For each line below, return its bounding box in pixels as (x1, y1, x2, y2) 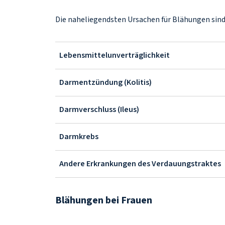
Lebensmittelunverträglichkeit (59, 50, 170, 61)
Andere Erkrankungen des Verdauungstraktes (59, 158, 221, 169)
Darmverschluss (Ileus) (59, 104, 139, 115)
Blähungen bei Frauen (55, 193, 154, 207)
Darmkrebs (59, 131, 98, 142)
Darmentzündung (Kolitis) (59, 77, 152, 88)
